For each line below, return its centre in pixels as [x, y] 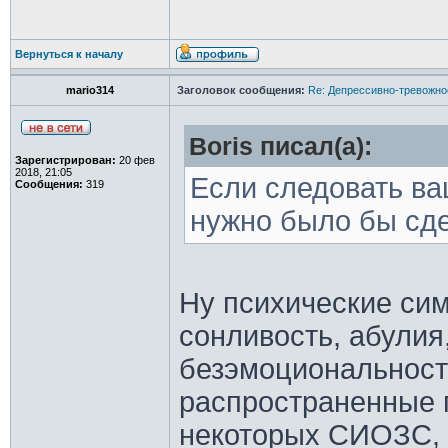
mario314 [89, 90]
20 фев [135, 160]
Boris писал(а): [280, 146]
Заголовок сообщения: [240, 90]
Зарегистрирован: [65, 160]
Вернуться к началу [68, 54]
